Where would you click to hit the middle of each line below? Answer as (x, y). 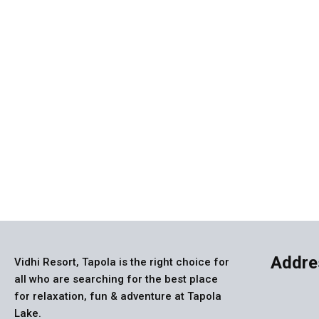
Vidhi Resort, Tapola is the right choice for (122, 262)
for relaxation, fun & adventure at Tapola (118, 296)
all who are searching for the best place (116, 279)
